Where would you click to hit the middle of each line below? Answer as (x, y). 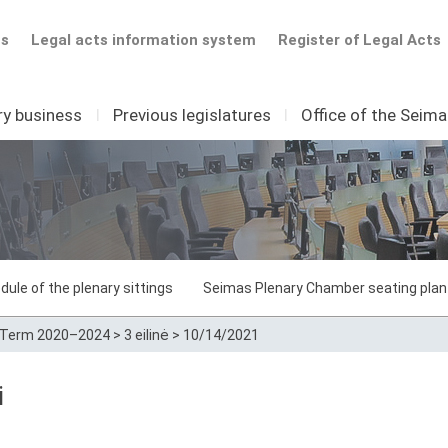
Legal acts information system (143, 40)
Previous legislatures (191, 115)
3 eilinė (146, 335)
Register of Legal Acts (359, 40)
